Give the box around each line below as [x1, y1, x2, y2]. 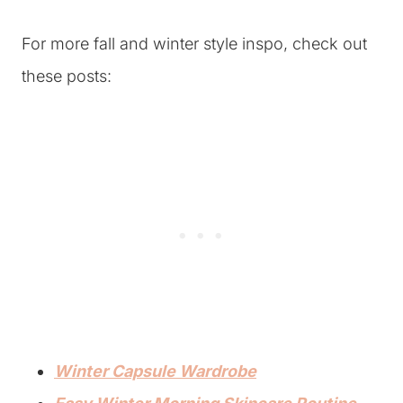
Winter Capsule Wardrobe [54, 362, 256, 381]
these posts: [22, 67, 112, 85]
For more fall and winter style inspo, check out [22, 34, 367, 53]
